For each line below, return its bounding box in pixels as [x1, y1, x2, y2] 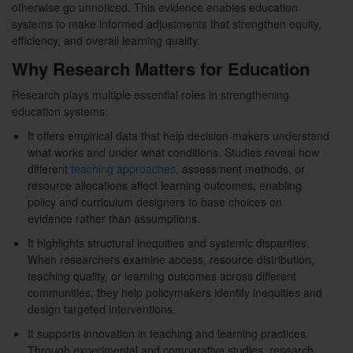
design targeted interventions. [28, 301, 176, 318]
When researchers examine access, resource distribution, [28, 251, 314, 268]
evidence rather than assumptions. [28, 210, 200, 227]
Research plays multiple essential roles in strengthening [12, 87, 289, 103]
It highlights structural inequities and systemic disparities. [28, 235, 310, 251]
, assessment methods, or [176, 161, 305, 177]
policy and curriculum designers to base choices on [28, 194, 282, 210]
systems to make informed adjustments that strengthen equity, [12, 16, 321, 32]
